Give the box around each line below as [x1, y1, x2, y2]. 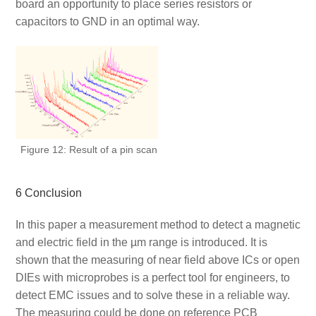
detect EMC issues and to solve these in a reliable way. [15, 289, 290, 302]
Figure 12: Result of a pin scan [20, 144, 157, 155]
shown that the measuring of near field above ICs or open [15, 254, 300, 267]
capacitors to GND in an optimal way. [15, 16, 200, 28]
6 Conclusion [15, 187, 82, 200]
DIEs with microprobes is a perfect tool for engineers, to [15, 272, 290, 284]
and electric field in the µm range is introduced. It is [15, 236, 267, 249]
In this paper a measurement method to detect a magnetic [15, 219, 300, 231]
